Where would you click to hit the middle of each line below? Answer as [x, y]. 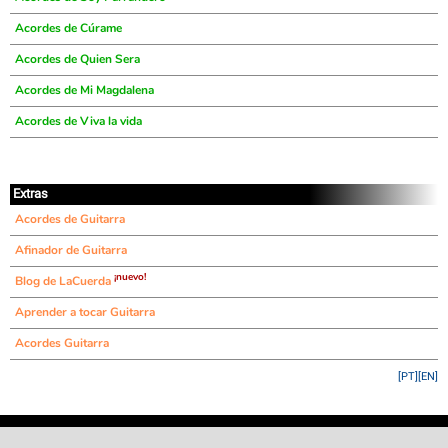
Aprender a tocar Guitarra [85, 312]
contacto [343, 436]
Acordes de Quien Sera [77, 59]
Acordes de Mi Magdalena [84, 90]
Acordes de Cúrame [68, 28]
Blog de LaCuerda [64, 281]
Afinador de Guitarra [71, 250]
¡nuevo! [130, 277]
